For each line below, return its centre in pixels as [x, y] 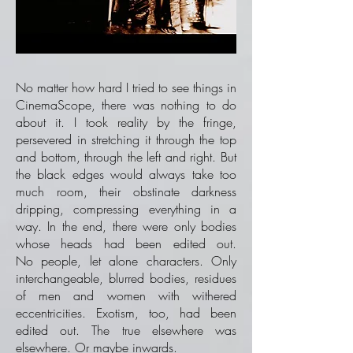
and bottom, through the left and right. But [126, 157]
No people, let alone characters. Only [126, 261]
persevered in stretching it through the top [126, 139]
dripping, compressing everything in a [126, 209]
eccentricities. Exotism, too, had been [126, 313]
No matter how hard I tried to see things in [126, 87]
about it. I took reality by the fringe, [126, 122]
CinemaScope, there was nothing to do [126, 105]
